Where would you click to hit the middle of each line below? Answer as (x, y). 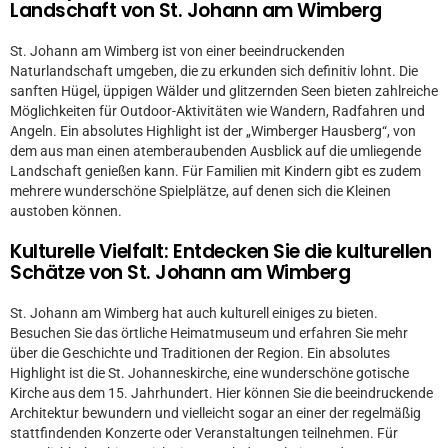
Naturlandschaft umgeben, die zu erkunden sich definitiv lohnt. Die (214, 71)
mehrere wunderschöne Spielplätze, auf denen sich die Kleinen (200, 191)
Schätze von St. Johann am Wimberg (180, 272)
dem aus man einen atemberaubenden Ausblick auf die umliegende (215, 151)
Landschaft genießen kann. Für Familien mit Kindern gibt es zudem (215, 171)
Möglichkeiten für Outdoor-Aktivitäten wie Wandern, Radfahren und (217, 111)
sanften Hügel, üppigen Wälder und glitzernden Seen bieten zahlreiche (224, 91)
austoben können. (66, 211)
